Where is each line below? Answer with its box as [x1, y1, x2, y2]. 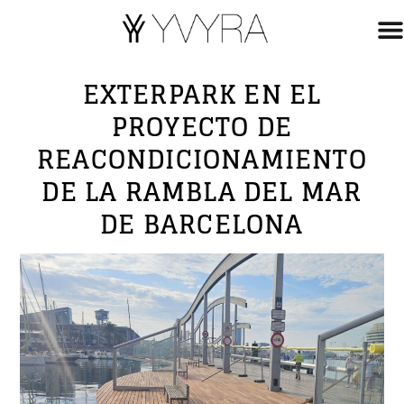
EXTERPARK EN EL [82, 72, 322, 118]
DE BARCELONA [100, 202, 304, 248]
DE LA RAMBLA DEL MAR [41, 170, 363, 216]
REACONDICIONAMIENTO [37, 137, 367, 183]
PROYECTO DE [111, 105, 293, 151]
